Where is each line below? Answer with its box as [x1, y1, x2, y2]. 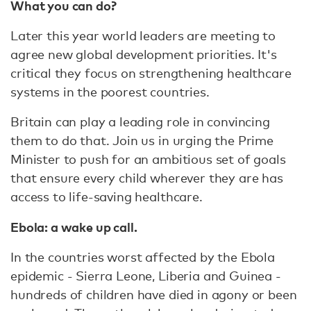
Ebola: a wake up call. [10, 218, 137, 235]
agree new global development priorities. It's [10, 47, 277, 62]
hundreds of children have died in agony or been [10, 287, 297, 302]
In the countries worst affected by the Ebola [10, 249, 275, 264]
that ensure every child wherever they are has [10, 170, 283, 185]
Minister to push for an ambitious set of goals [10, 151, 286, 167]
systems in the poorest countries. [10, 84, 210, 99]
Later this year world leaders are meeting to [10, 28, 276, 43]
